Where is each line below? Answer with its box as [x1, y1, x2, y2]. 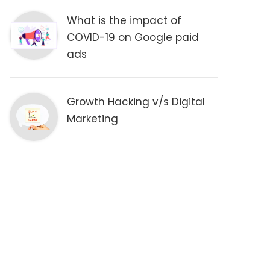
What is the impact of [67, 13, 182, 28]
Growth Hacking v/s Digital [67, 95, 206, 109]
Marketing [67, 111, 119, 126]
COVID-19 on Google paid [67, 30, 199, 45]
